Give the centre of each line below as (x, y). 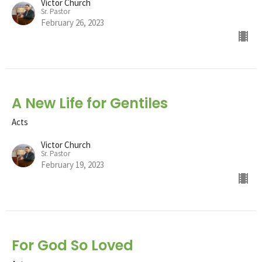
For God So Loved (73, 245)
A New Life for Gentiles (90, 103)
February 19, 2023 (73, 164)
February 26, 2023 (73, 22)
